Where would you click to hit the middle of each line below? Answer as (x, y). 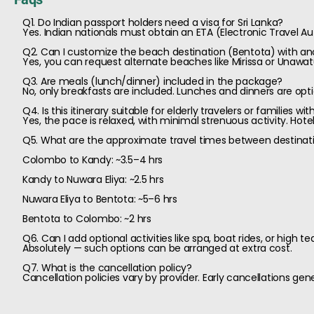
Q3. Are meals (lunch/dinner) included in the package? (153, 81)
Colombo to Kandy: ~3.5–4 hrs (93, 160)
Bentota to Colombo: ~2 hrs (87, 219)
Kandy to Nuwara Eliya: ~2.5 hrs (93, 179)
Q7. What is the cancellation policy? (107, 268)
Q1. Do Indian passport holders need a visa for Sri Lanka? (153, 22)
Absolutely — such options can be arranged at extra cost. (157, 248)
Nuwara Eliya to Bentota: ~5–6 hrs (100, 199)
